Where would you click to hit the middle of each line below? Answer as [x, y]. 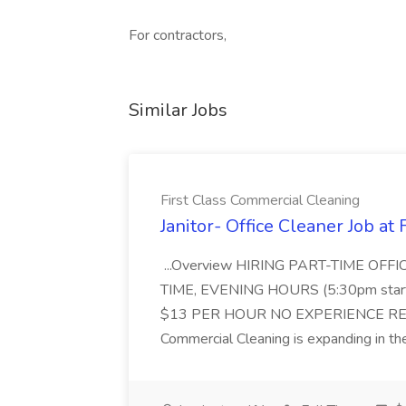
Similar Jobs [178, 110]
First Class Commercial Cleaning [260, 200]
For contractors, [178, 35]
